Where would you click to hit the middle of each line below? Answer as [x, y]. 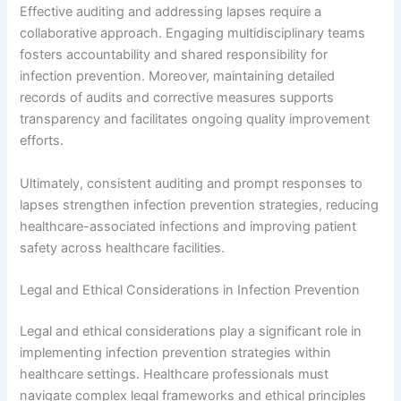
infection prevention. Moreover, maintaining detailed [178, 77]
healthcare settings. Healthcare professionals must [175, 374]
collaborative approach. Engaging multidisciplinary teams [193, 34]
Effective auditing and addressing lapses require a [171, 12]
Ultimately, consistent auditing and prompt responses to [192, 183]
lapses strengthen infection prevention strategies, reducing [200, 205]
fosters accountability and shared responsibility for [174, 55]
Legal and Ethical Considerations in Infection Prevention [190, 290]
